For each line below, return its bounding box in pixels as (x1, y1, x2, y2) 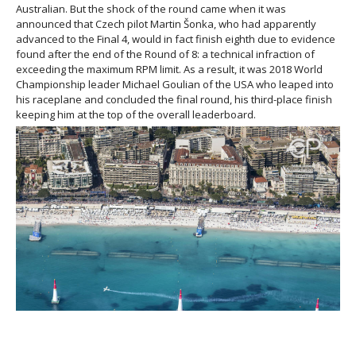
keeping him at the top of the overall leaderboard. (16, 106, 256, 122)
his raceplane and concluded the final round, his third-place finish (16, 91, 332, 106)
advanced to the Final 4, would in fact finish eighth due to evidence (16, 31, 335, 46)
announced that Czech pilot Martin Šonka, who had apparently (16, 16, 316, 31)
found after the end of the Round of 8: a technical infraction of (16, 46, 315, 61)
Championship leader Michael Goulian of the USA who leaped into (16, 76, 334, 91)
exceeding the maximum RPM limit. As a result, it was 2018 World (16, 61, 323, 76)
